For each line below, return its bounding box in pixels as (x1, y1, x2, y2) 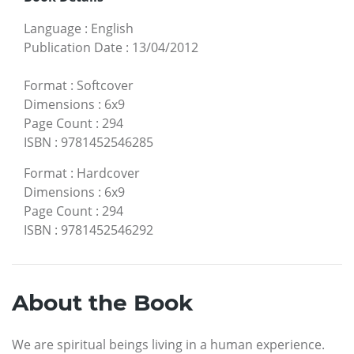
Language (24, 20, 81, 38)
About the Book (12, 289, 193, 317)
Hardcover (77, 164, 140, 183)
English (91, 20, 134, 38)
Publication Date (24, 39, 122, 57)
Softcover (77, 77, 134, 95)
